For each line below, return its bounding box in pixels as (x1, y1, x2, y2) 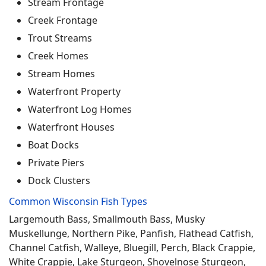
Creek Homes (28, 49, 88, 62)
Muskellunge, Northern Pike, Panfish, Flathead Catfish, (9, 227, 254, 240)
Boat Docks (28, 138, 79, 151)
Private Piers (28, 156, 84, 169)
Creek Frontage (28, 14, 97, 27)
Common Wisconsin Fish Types (9, 195, 147, 208)
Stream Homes (28, 67, 95, 80)
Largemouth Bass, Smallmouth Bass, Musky (9, 213, 205, 226)
